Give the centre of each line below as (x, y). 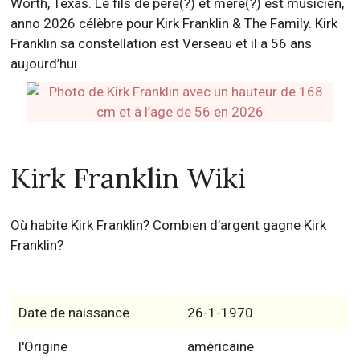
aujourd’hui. (46, 63)
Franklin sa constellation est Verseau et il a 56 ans (162, 43)
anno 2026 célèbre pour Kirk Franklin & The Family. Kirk (174, 23)
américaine (220, 346)
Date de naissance (74, 313)
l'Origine (43, 346)
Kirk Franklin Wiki (129, 178)
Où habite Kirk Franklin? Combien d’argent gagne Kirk (169, 225)
